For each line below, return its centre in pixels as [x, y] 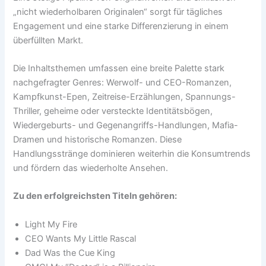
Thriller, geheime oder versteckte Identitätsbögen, [113, 111]
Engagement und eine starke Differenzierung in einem [121, 26]
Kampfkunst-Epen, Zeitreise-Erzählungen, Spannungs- [125, 97]
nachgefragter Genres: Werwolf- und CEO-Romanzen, [123, 83]
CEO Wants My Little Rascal [81, 238]
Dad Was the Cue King [70, 253]
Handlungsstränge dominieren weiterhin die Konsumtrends [132, 154]
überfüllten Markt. [48, 40]
